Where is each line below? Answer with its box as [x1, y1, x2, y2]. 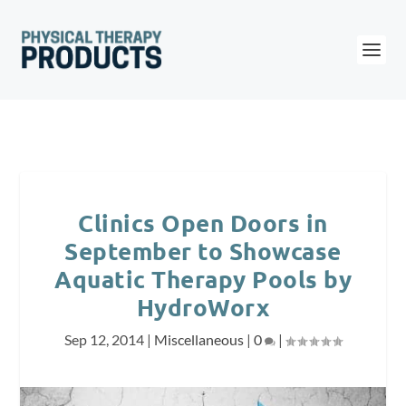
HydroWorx [136, 292, 270, 322]
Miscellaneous [154, 331, 244, 348]
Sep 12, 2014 [64, 331, 144, 348]
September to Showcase [64, 236, 342, 266]
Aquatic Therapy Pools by [54, 264, 352, 294]
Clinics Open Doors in [78, 208, 328, 237]
